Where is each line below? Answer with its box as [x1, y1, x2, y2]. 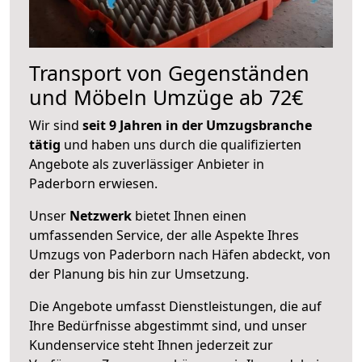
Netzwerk [69, 206, 132, 225]
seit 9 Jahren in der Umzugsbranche [82, 116, 312, 134]
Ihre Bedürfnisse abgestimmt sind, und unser [29, 316, 307, 335]
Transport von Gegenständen [29, 58, 309, 86]
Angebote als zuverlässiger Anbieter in [29, 154, 264, 173]
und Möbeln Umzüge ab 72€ [29, 82, 303, 111]
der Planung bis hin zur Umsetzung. [29, 264, 249, 283]
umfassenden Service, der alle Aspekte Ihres [29, 225, 299, 244]
